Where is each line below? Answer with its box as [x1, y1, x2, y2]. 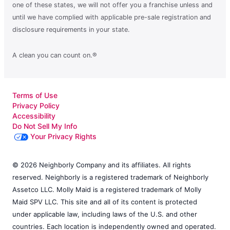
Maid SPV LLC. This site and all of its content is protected [12, 197, 197, 206]
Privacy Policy [12, 101, 60, 110]
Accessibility [12, 111, 55, 120]
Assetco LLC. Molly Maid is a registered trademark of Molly [12, 185, 201, 194]
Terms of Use [12, 90, 57, 100]
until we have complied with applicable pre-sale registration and [12, 13, 211, 21]
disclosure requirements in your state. [12, 25, 130, 33]
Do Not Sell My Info [12, 121, 77, 130]
